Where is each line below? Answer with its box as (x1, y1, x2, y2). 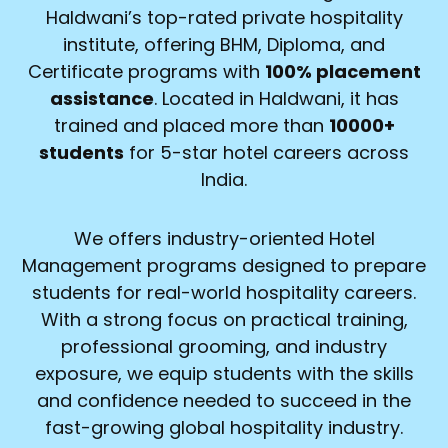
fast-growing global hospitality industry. (45, 414, 403, 440)
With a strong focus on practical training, (40, 306, 408, 332)
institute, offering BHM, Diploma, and (63, 32, 385, 58)
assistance (49, 86, 154, 112)
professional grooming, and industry (61, 333, 387, 359)
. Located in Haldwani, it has (153, 86, 399, 112)
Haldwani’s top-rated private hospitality (45, 5, 403, 31)
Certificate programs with (27, 59, 265, 85)
